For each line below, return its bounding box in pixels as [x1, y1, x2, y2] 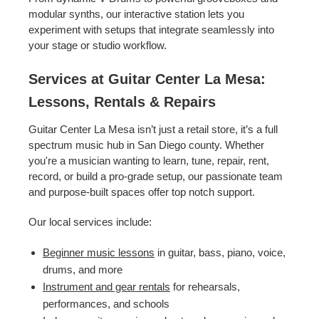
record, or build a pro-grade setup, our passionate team [28, 169, 283, 182]
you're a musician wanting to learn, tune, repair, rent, [28, 154, 269, 167]
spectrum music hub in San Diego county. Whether [28, 138, 264, 151]
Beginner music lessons [43, 246, 155, 258]
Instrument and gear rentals [43, 280, 170, 293]
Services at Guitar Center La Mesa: [28, 70, 266, 87]
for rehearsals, [170, 280, 240, 293]
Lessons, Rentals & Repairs [28, 93, 216, 110]
